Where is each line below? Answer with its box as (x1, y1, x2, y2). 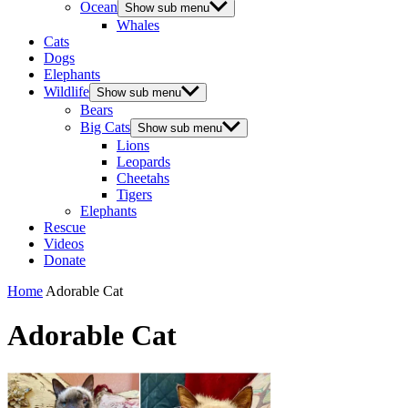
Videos (44, 236, 84, 251)
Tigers (117, 187, 152, 202)
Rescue (44, 219, 86, 235)
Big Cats (80, 119, 130, 135)
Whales (117, 17, 159, 33)
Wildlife (44, 84, 89, 99)
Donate (44, 252, 86, 268)
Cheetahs (117, 170, 169, 186)
